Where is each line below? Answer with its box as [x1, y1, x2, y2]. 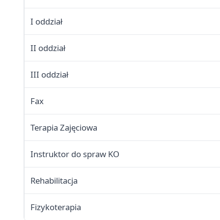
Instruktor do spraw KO [30, 148, 119, 160]
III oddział [30, 69, 68, 81]
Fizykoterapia [30, 201, 81, 213]
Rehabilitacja [30, 175, 78, 187]
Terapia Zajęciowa [30, 122, 97, 134]
